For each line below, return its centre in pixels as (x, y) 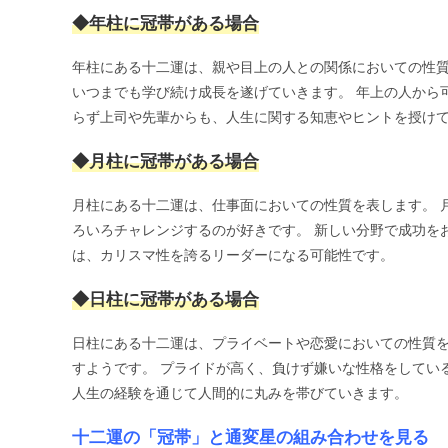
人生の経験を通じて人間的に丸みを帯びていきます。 (240, 393)
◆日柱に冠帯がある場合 (165, 299)
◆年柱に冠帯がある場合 (165, 23)
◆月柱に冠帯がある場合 (165, 161)
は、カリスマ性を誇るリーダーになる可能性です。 (233, 255)
